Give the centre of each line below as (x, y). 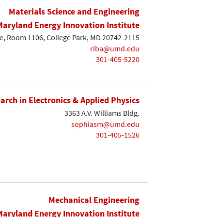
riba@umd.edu (115, 48)
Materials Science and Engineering (74, 11)
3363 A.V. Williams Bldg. (102, 113)
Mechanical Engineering (94, 200)
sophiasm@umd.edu (105, 124)
